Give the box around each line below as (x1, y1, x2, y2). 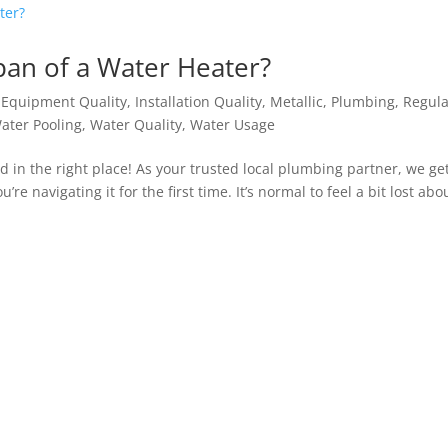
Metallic (270, 91, 324, 111)
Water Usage (190, 114, 276, 134)
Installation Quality (135, 91, 263, 111)
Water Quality (90, 114, 183, 134)
